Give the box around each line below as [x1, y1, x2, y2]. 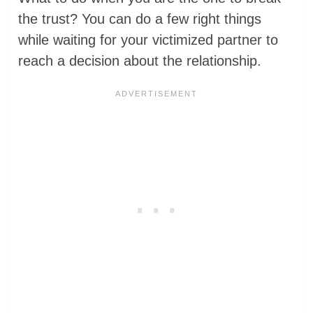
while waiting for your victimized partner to [18, 32, 279, 48]
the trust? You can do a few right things [18, 11, 262, 27]
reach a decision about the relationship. [18, 53, 262, 69]
